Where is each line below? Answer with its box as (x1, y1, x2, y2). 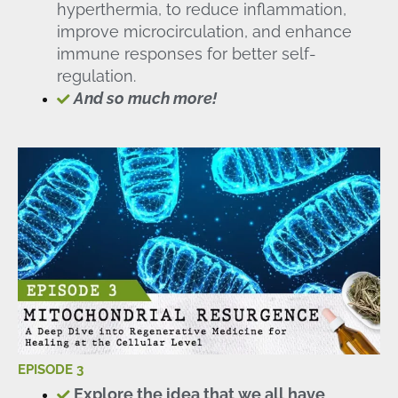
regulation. (56, 66, 136, 85)
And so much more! (73, 88, 217, 107)
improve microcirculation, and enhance (56, 21, 352, 41)
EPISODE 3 (18, 361, 84, 377)
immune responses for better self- (56, 44, 316, 63)
